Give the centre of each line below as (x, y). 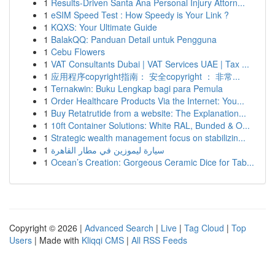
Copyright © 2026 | (47, 228)
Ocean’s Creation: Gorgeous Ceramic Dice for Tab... (153, 162)
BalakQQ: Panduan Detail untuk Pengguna (134, 39)
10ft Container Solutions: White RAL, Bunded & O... (150, 125)
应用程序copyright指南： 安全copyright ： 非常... (145, 76)
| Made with (57, 240)
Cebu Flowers (78, 52)
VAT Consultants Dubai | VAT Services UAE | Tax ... (150, 64)
